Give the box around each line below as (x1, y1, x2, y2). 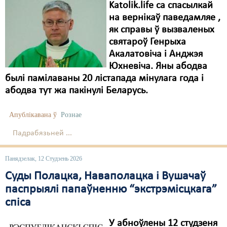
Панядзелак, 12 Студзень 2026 (5, 155, 82, 162)
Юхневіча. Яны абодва (109, 61, 207, 71)
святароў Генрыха (109, 37, 186, 47)
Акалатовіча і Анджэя (109, 49, 203, 59)
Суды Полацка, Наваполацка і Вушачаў (5, 170, 206, 182)
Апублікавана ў (9, 111, 57, 119)
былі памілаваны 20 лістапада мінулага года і (5, 73, 204, 84)
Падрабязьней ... (13, 129, 72, 137)
